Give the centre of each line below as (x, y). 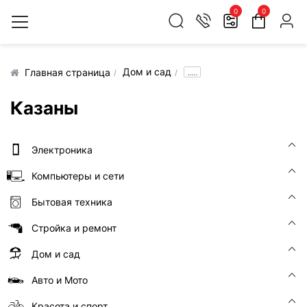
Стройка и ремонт (74, 228)
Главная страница (67, 72)
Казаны (44, 108)
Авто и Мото (60, 280)
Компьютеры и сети (78, 176)
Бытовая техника (72, 202)
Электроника (62, 150)
